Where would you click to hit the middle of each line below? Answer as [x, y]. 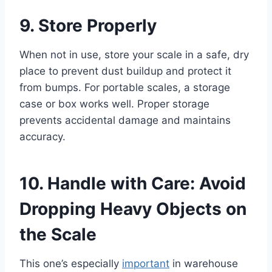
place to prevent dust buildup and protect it [125, 71]
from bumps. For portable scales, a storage [125, 87]
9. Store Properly [88, 25]
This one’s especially [71, 263]
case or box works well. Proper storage [114, 104]
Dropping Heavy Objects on [133, 209]
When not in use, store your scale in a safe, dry [134, 54]
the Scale [58, 234]
